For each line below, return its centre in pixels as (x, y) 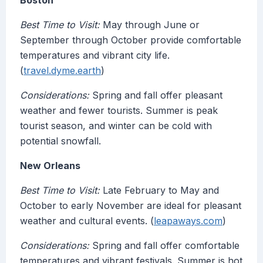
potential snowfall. (60, 141)
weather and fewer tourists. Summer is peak (119, 111)
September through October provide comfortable (131, 40)
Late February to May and (159, 190)
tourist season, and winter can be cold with (116, 126)
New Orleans (50, 166)
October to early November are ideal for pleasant (131, 206)
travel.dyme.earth (62, 71)
